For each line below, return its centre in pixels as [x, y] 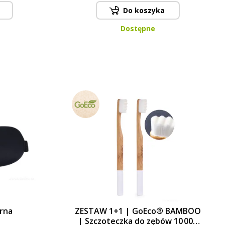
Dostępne [138, 28]
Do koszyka [144, 11]
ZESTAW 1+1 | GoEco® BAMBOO [138, 211]
